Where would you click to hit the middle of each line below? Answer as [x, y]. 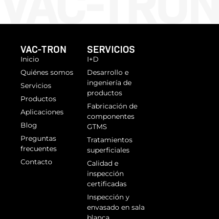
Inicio [30, 59]
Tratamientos [110, 140]
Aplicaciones [42, 112]
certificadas [107, 184]
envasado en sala [116, 207]
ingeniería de [109, 82]
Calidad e [103, 163]
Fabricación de [112, 106]
